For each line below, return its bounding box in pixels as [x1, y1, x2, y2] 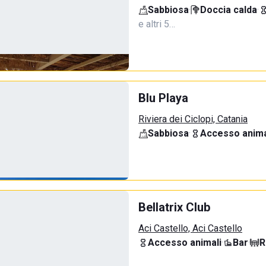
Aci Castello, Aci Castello [138, 223, 242, 234]
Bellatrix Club [138, 200, 210, 214]
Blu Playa [138, 91, 188, 105]
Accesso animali [148, 237, 221, 248]
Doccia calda [200, 4, 257, 15]
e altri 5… [138, 18, 175, 30]
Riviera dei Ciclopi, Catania [138, 113, 248, 125]
